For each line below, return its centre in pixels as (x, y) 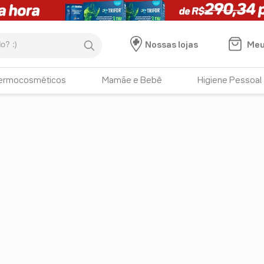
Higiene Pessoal (230, 81)
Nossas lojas (171, 45)
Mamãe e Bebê (132, 81)
